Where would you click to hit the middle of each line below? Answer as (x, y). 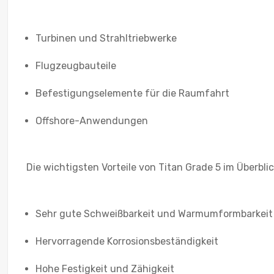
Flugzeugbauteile (76, 65)
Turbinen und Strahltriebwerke (106, 38)
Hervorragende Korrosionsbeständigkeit (127, 241)
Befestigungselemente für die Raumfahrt (132, 93)
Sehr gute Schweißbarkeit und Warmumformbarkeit (154, 213)
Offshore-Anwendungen (92, 120)
